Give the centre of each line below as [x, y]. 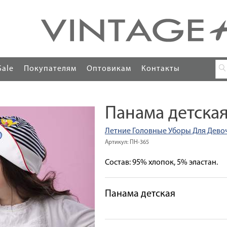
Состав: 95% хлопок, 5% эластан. [161, 163]
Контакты [161, 69]
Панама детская [140, 194]
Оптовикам [109, 69]
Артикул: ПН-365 [127, 142]
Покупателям [50, 69]
